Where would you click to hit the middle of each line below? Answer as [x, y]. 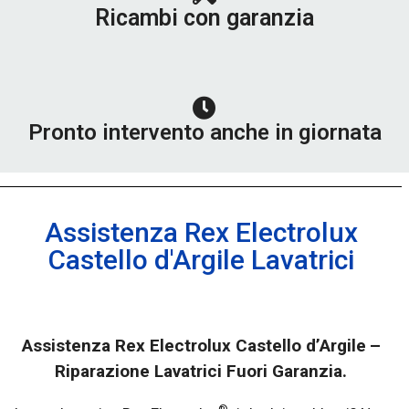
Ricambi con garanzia [204, 18]
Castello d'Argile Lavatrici [201, 260]
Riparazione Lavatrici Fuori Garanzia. [201, 372]
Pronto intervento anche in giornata [204, 133]
